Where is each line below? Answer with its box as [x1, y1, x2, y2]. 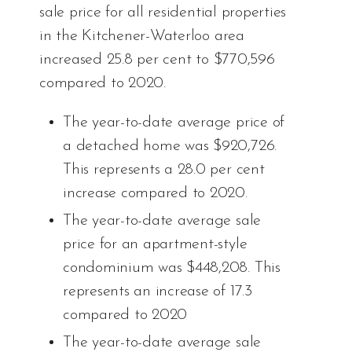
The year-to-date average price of [63, 115, 285, 131]
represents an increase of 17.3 [63, 284, 252, 300]
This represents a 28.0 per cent [63, 162, 265, 178]
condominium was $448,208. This [63, 260, 280, 277]
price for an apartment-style [63, 236, 247, 253]
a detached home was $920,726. [63, 138, 277, 155]
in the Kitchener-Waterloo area [39, 28, 244, 45]
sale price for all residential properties [39, 5, 287, 21]
